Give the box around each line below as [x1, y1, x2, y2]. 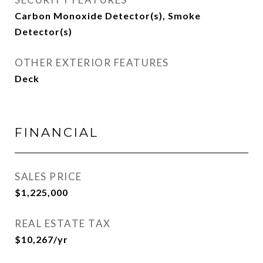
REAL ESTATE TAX [15, 217, 111, 230]
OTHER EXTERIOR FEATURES [15, 56, 169, 69]
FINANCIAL [15, 125, 99, 140]
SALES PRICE [15, 170, 82, 183]
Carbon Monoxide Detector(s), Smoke [15, 10, 201, 22]
